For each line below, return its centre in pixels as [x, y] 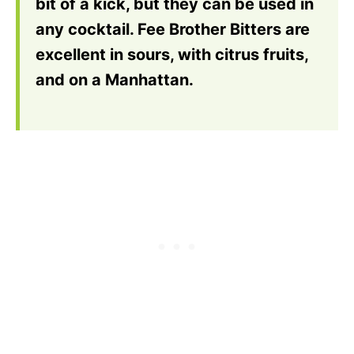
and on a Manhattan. [115, 80]
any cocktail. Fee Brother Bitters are [173, 29]
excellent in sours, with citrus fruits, [172, 55]
